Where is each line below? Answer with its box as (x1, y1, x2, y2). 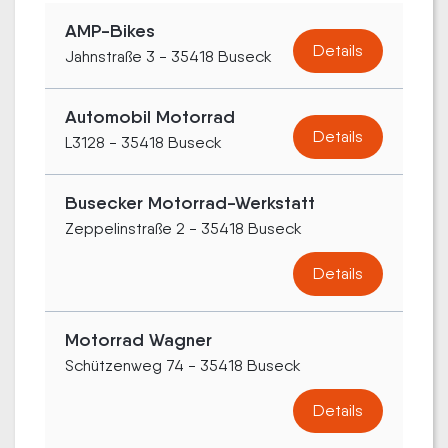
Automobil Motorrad (65, 106, 235, 128)
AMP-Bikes (65, 20, 155, 42)
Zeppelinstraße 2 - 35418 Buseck (65, 219, 302, 238)
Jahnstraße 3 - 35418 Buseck (65, 47, 272, 66)
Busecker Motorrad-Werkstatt (65, 192, 315, 214)
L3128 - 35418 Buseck (65, 133, 222, 152)
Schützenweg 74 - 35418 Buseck (65, 356, 301, 375)
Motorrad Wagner (65, 329, 212, 351)
